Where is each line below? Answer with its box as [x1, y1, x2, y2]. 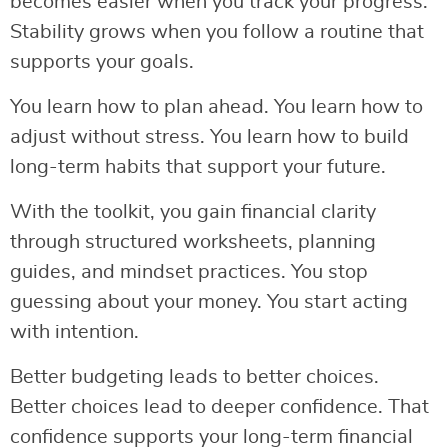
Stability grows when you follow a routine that [10, 22, 424, 43]
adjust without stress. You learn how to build [10, 127, 409, 148]
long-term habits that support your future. [10, 157, 386, 178]
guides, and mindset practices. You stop [10, 262, 368, 283]
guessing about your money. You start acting [10, 292, 408, 313]
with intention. [10, 322, 139, 343]
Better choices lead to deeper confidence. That [10, 397, 429, 418]
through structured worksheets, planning [10, 232, 376, 253]
